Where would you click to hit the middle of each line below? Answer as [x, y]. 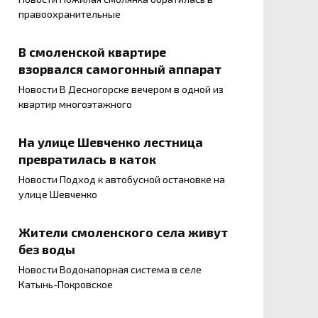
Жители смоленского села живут [123, 232]
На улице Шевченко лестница [111, 142]
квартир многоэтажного [75, 104]
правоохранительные [70, 14]
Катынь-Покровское [66, 285]
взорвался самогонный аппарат [120, 68]
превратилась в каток [87, 159]
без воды [47, 249]
